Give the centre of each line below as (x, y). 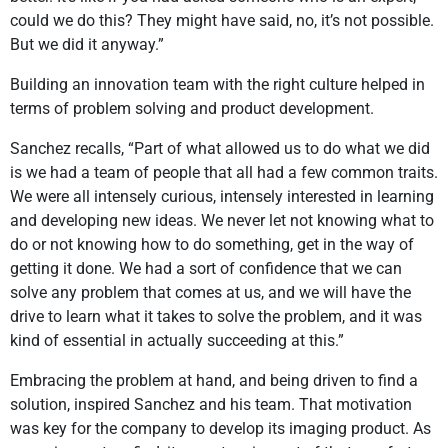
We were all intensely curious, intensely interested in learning (222, 197)
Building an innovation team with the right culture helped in (217, 85)
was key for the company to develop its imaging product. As (220, 429)
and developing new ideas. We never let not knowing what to (222, 221)
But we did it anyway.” (87, 45)
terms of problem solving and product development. (192, 109)
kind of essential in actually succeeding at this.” (177, 341)
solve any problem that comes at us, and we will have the (210, 293)
